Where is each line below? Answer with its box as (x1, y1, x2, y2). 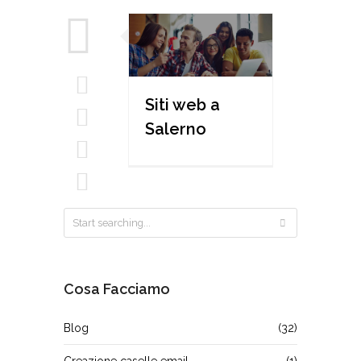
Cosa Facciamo (64, 280, 170, 298)
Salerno (145, 119, 206, 139)
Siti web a (145, 95, 220, 115)
